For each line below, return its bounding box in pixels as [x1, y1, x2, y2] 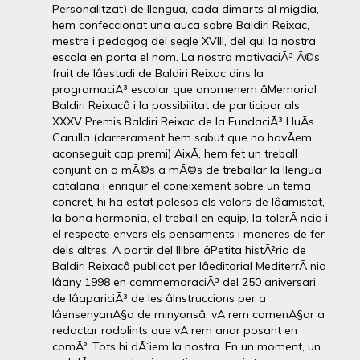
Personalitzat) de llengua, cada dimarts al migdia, [52, 2, 319, 16]
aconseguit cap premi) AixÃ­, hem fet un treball [52, 146, 297, 161]
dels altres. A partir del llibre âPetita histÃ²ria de [52, 243, 306, 257]
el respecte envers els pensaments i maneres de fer [52, 227, 325, 241]
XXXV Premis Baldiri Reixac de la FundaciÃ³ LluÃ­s [52, 114, 314, 129]
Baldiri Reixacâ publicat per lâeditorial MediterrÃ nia [52, 259, 326, 273]
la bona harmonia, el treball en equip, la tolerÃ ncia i [52, 211, 328, 225]
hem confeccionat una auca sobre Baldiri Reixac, [52, 18, 309, 32]
